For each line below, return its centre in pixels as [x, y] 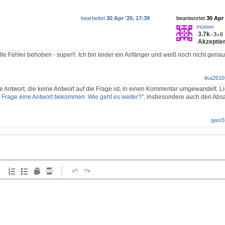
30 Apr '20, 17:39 [128, 18]
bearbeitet [94, 18]
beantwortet [191, 18]
